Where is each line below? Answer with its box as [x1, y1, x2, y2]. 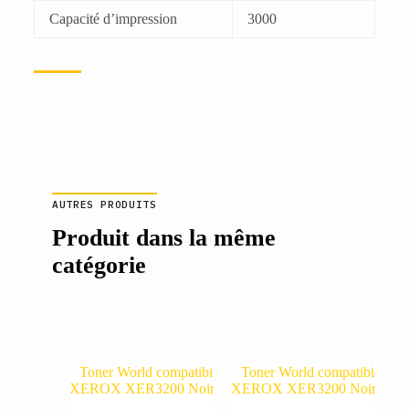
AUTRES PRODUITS [51, 197, 157, 211]
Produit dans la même [51, 224, 276, 251]
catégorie [51, 251, 146, 278]
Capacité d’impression [48, 10, 177, 26]
